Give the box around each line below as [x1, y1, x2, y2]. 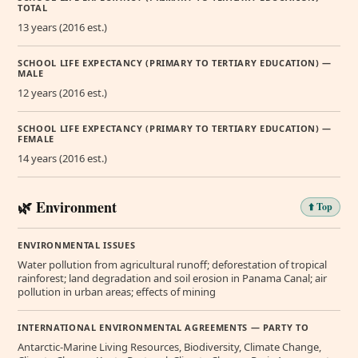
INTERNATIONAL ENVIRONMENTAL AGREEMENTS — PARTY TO [18, 321, 309, 334]
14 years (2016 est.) [18, 151, 107, 166]
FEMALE [18, 133, 54, 145]
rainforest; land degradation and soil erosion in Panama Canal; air [18, 271, 327, 286]
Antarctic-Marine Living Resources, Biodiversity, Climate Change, [18, 340, 321, 355]
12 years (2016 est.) [18, 86, 107, 101]
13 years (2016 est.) [18, 20, 107, 35]
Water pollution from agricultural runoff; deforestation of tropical [18, 257, 327, 272]
